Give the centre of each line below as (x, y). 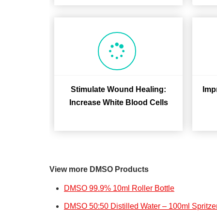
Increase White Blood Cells (118, 102)
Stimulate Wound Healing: (118, 89)
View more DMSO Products (99, 169)
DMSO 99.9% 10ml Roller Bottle (119, 188)
